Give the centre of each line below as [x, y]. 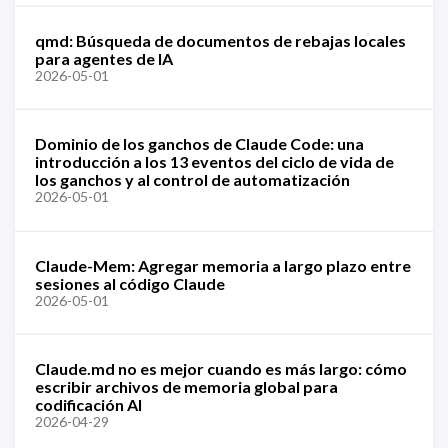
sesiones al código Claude [130, 283]
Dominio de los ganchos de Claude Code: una [199, 143]
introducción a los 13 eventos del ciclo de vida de [214, 161]
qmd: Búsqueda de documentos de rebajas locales [220, 40]
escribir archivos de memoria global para [186, 386]
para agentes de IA [104, 58]
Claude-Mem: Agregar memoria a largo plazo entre [223, 265]
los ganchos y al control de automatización [192, 179]
